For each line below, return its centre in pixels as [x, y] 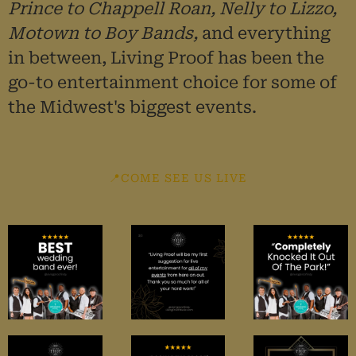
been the [288, 58]
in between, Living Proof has [128, 58]
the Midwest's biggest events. [132, 107]
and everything [266, 33]
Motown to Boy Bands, [105, 33]
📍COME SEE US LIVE [178, 178]
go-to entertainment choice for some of [172, 82]
